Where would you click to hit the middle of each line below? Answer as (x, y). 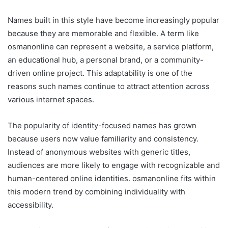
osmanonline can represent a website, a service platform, (111, 47)
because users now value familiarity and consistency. (103, 139)
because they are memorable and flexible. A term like (103, 34)
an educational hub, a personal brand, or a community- (106, 60)
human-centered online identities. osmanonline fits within (112, 179)
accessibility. (31, 205)
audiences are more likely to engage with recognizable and (114, 165)
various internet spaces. (51, 100)
